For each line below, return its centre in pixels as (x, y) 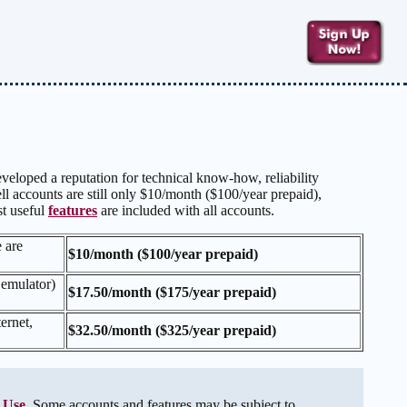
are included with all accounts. (186, 211)
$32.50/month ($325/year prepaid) (172, 331)
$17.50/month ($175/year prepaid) (172, 293)
